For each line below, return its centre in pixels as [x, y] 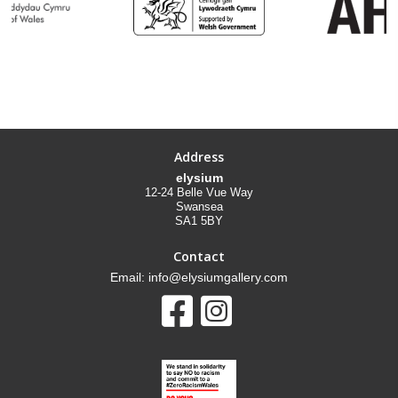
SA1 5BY [199, 220]
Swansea [199, 206]
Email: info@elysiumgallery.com [199, 277]
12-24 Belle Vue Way [199, 192]
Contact [199, 256]
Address [199, 156]
